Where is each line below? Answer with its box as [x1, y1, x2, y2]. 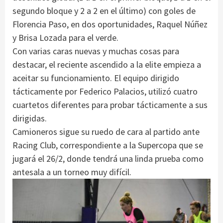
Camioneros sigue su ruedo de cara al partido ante [12, 125, 200, 137]
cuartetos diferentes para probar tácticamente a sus [12, 99, 208, 111]
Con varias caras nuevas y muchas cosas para [12, 45, 179, 57]
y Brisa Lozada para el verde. [12, 31, 118, 43]
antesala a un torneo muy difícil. [12, 166, 131, 178]
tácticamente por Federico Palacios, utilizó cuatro [12, 85, 198, 97]
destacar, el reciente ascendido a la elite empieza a [12, 58, 201, 70]
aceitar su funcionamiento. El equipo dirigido [12, 72, 179, 84]
